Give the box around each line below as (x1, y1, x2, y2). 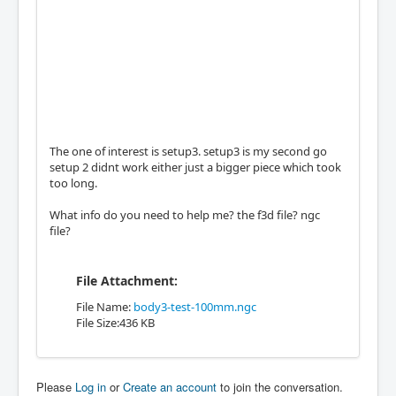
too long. (49, 175, 97, 192)
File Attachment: (76, 272, 178, 290)
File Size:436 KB (76, 315, 155, 331)
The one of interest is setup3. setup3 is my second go (49, 143, 327, 160)
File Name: (76, 299, 133, 316)
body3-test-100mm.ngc (133, 299, 256, 316)
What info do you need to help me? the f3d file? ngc (49, 207, 320, 224)
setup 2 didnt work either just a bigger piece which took (49, 159, 341, 176)
